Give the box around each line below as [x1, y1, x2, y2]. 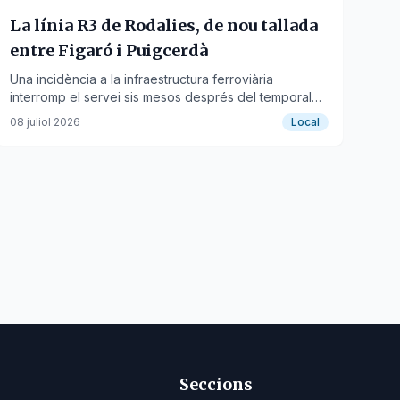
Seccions [179, 374, 254, 395]
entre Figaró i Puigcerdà [9, 40, 208, 61]
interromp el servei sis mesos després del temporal [9, 89, 312, 104]
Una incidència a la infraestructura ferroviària [9, 71, 273, 87]
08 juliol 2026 [9, 115, 80, 129]
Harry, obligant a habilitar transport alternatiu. [9, 107, 271, 122]
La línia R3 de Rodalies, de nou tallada [9, 15, 318, 36]
